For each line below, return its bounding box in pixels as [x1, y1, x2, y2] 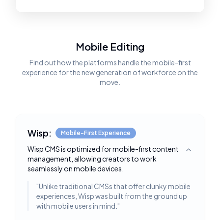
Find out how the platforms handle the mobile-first [29, 58, 191, 67]
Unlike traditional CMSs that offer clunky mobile [39, 182, 191, 191]
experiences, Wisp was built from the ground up [36, 192, 187, 200]
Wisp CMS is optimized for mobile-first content [27, 144, 179, 153]
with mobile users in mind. [36, 201, 117, 210]
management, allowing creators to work [27, 154, 157, 163]
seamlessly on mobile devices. [27, 164, 124, 173]
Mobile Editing [76, 40, 144, 53]
